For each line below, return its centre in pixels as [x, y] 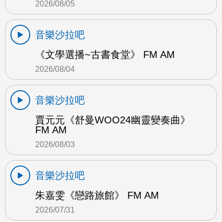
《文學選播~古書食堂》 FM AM [105, 54]
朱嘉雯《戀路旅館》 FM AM [97, 195]
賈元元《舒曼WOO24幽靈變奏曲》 [113, 120]
